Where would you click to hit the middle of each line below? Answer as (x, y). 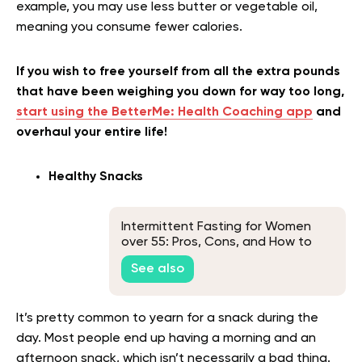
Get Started (158, 257)
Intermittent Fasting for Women (216, 227)
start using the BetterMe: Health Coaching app (164, 112)
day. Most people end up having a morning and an (166, 338)
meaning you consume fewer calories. (129, 27)
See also (158, 269)
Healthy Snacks (96, 177)
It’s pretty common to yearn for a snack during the (167, 318)
